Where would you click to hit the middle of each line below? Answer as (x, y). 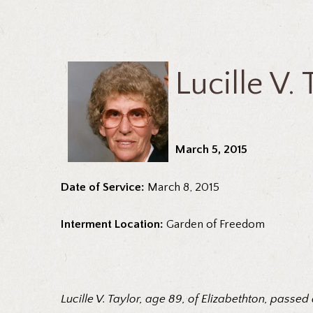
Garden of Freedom (216, 225)
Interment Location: (114, 225)
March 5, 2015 (211, 150)
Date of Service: (104, 187)
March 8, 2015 (183, 187)
